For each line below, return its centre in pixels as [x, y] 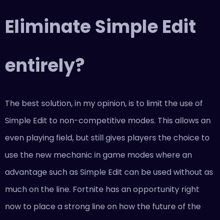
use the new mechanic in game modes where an [98, 155]
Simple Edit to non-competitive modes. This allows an [108, 121]
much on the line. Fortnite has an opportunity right [102, 190]
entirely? [45, 66]
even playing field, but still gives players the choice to [107, 138]
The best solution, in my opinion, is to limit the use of [104, 104]
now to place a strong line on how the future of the [103, 207]
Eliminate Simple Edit [100, 27]
